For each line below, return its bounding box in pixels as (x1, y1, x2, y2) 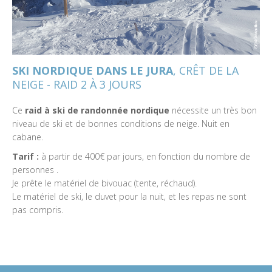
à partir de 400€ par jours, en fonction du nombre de (39, 151, 250, 162)
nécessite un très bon (169, 104, 257, 116)
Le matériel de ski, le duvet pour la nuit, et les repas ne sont (12, 191, 246, 202)
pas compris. (12, 204, 63, 216)
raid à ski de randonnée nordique (25, 104, 169, 116)
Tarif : (12, 151, 39, 162)
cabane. (12, 131, 43, 143)
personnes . (12, 164, 58, 175)
